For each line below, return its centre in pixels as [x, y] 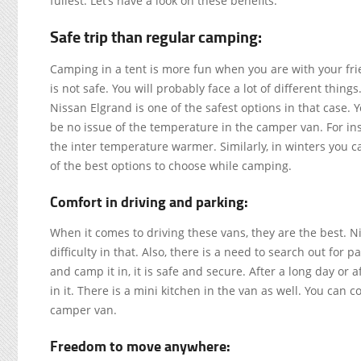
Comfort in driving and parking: [149, 201]
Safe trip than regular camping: [156, 37]
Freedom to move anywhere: [140, 346]
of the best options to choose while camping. [171, 166]
